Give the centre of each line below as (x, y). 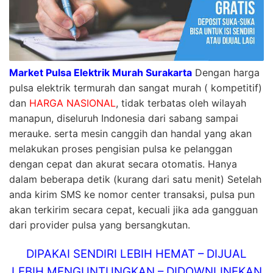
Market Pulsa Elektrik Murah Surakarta (101, 72)
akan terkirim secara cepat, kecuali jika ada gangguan (133, 209)
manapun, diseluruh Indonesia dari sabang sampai (124, 118)
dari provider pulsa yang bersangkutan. (100, 225)
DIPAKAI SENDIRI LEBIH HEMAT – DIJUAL (136, 253)
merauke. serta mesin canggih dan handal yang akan (130, 133)
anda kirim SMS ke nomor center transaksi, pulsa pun (132, 194)
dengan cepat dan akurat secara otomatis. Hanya (123, 164)
